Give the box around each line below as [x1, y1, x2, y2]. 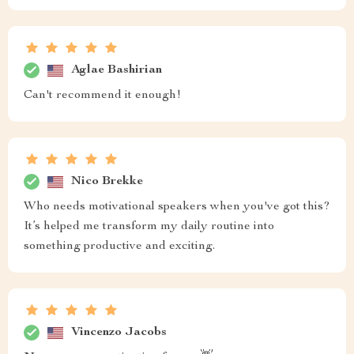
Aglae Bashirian [71, 63, 162, 77]
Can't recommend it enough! [24, 89, 181, 102]
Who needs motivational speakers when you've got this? [24, 201, 330, 213]
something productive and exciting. [24, 240, 215, 253]
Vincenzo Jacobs [71, 326, 167, 339]
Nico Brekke [71, 175, 143, 188]
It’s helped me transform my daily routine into [24, 220, 274, 233]
